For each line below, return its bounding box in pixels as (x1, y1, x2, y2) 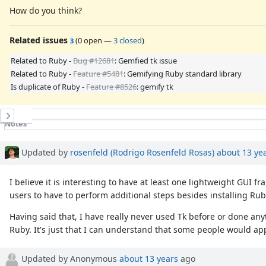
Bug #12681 (73, 55, 115, 66)
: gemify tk (137, 81, 173, 92)
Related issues (9, 34, 68, 46)
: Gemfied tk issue (115, 55, 177, 66)
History (5, 108, 32, 119)
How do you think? (9, 4, 82, 16)
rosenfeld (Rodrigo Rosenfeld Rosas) (70, 146, 214, 158)
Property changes (5, 128, 71, 139)
